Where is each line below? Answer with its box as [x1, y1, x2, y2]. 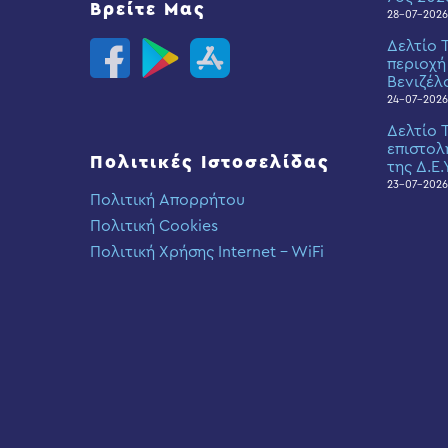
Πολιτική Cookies [90, 218, 218, 234]
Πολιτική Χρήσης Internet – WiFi [90, 244, 324, 260]
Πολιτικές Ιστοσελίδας [90, 153, 330, 171]
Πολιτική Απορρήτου [90, 192, 245, 208]
